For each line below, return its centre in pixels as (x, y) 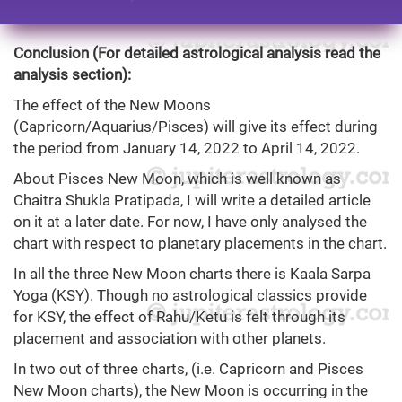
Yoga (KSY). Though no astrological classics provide (190, 296)
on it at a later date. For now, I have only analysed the (190, 222)
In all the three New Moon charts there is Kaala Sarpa (192, 274)
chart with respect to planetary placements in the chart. (200, 244)
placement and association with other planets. (170, 339)
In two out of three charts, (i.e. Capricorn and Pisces (188, 369)
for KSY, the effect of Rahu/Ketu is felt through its (179, 317)
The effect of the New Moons (112, 105)
